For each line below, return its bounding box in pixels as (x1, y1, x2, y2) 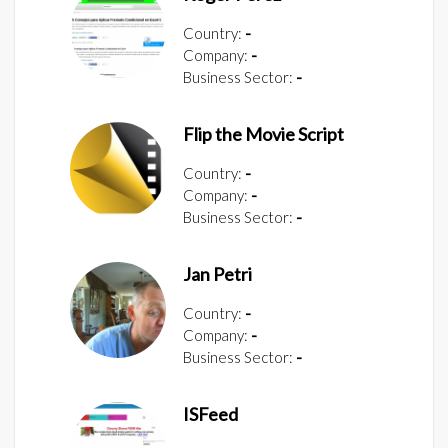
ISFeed (183, 402, 238, 425)
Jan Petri (183, 262, 252, 285)
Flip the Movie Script (183, 122, 344, 145)
